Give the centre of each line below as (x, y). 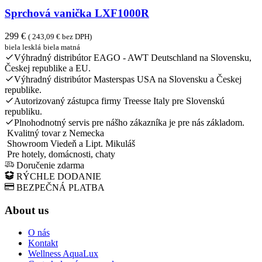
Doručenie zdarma (50, 165)
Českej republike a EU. (48, 68)
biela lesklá (23, 47)
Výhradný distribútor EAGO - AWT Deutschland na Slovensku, (133, 57)
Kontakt (43, 243)
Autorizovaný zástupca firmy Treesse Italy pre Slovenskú (119, 101)
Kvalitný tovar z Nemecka (56, 133)
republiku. (23, 111)
